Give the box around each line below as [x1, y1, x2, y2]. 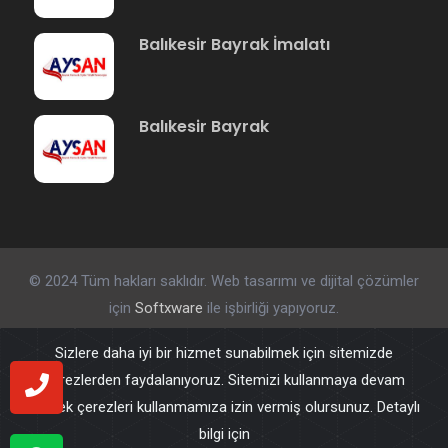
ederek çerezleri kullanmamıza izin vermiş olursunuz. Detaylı [28, 398, 420, 416]
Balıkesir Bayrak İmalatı [138, 32, 330, 56]
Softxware [130, 298, 203, 317]
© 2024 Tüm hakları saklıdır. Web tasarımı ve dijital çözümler [28, 271, 419, 290]
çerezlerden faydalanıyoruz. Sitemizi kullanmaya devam [43, 371, 405, 389]
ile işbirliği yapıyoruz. [202, 298, 339, 317]
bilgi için [198, 425, 250, 443]
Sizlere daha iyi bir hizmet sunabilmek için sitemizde [55, 344, 393, 362]
